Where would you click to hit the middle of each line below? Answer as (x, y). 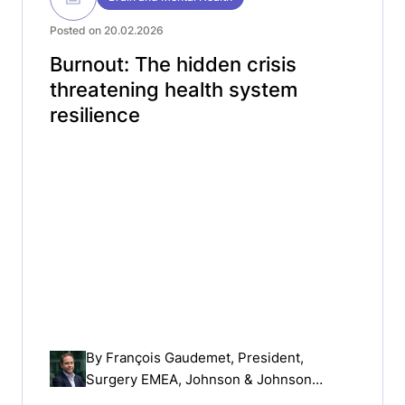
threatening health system (174, 89)
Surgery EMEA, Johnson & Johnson (199, 379)
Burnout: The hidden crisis (173, 64)
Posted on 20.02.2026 (107, 30)
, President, (267, 357)
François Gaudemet (168, 357)
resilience (95, 115)
